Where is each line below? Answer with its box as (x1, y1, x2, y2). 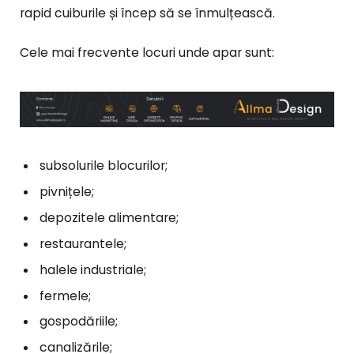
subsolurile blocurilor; (40, 157, 168, 175)
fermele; (40, 287, 91, 304)
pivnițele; (40, 183, 94, 200)
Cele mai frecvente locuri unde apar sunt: (20, 44, 274, 62)
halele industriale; (40, 261, 146, 278)
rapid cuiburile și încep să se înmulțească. (20, 4, 275, 21)
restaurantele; (40, 235, 126, 252)
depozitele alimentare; (40, 209, 179, 226)
